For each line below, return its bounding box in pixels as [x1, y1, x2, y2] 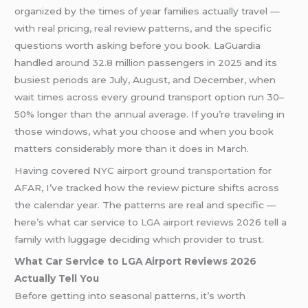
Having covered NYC [14, 165, 118, 177]
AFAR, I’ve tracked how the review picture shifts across [14, 182, 280, 194]
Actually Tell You [14, 272, 100, 284]
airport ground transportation [117, 165, 256, 177]
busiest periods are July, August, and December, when [14, 74, 276, 86]
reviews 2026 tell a [194, 217, 287, 228]
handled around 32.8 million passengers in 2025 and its [14, 57, 278, 69]
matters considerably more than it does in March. [14, 143, 250, 155]
